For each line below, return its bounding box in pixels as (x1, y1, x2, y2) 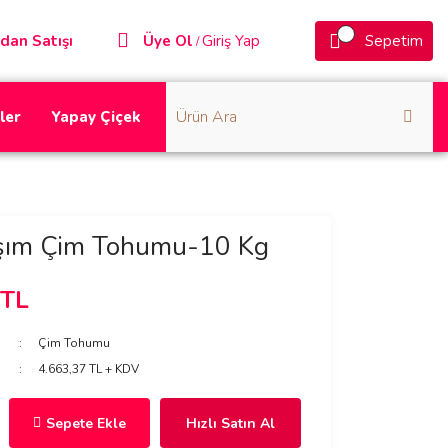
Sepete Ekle (45, 413, 126, 433)
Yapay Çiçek (51, 107, 141, 127)
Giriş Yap (202, 31, 260, 51)
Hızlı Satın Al (185, 413, 275, 433)
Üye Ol (143, 31, 193, 51)
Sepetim (365, 31, 423, 51)
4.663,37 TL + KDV (38, 361, 140, 377)
